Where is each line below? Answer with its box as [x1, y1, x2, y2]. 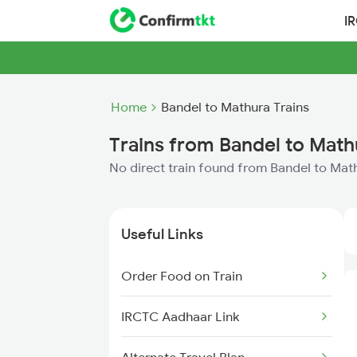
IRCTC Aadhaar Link [121, 308, 239, 324]
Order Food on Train [121, 268, 242, 284]
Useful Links [121, 225, 203, 243]
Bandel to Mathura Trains [161, 99, 309, 115]
